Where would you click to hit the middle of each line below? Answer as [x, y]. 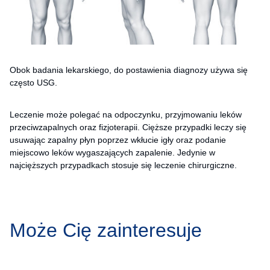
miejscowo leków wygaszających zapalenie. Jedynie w [112, 152]
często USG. [33, 82]
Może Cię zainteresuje [106, 230]
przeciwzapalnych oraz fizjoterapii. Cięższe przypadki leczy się [128, 127]
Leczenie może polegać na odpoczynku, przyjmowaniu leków [126, 114]
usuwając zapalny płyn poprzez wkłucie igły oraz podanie [118, 140]
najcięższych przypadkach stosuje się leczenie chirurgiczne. [123, 165]
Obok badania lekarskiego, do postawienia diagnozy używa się [129, 70]
